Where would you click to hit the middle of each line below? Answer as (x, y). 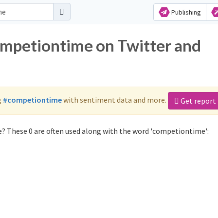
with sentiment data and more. (115, 100)
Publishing (185, 12)
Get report (198, 101)
